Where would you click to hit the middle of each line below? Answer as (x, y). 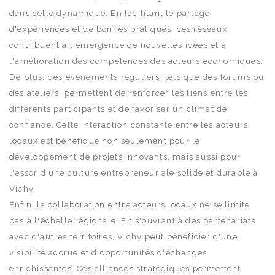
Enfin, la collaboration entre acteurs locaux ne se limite (130, 204)
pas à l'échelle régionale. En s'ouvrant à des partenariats (133, 220)
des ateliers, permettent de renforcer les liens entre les (129, 93)
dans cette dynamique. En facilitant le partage (110, 13)
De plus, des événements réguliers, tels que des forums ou (137, 77)
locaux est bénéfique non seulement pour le (105, 141)
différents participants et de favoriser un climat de (118, 109)
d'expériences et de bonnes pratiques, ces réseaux (118, 29)
